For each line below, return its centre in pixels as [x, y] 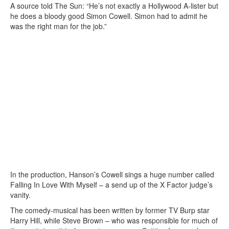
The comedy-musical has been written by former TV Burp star [110, 210]
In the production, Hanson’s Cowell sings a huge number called [112, 174]
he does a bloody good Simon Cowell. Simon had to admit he [109, 16]
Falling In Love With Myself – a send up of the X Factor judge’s [111, 185]
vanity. [20, 195]
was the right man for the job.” [59, 26]
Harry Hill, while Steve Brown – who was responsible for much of [114, 220]
